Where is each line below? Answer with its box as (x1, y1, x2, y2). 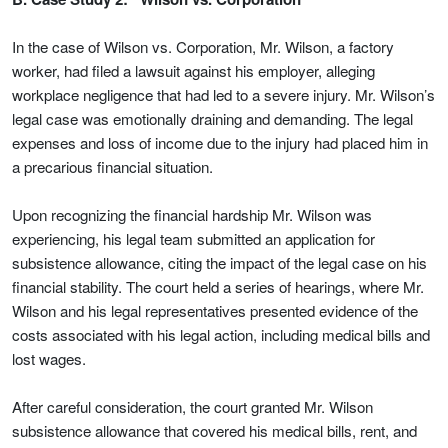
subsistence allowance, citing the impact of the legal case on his (12, 252, 427, 273)
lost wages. (12, 348, 86, 369)
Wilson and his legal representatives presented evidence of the (12, 300, 418, 321)
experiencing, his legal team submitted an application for (12, 228, 375, 249)
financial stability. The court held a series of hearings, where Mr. (12, 276, 424, 297)
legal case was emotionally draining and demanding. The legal (12, 108, 413, 129)
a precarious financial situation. (12, 156, 213, 177)
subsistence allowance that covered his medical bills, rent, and (12, 420, 417, 441)
